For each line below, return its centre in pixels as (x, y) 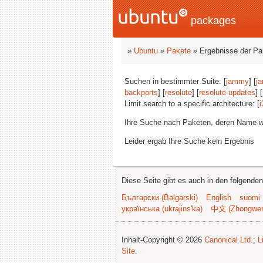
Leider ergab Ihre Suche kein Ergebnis (189, 141)
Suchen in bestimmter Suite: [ (175, 81)
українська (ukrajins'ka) (162, 209)
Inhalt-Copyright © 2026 (163, 240)
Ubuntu (146, 51)
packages (212, 21)
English (219, 198)
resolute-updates (227, 92)
